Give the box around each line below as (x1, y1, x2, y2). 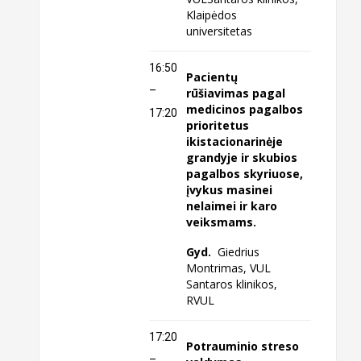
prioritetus (186, 118, 250, 134)
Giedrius (218, 244, 260, 260)
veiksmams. (186, 214, 257, 230)
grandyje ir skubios (186, 150, 298, 166)
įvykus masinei (186, 182, 273, 198)
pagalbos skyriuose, (186, 166, 304, 182)
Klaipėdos (186, 7, 238, 23)
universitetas (186, 23, 253, 39)
